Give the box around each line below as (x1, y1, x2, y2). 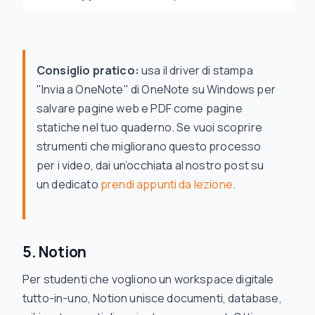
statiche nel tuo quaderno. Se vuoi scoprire (37, 120, 262, 135)
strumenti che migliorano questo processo (37, 139, 262, 154)
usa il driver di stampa (139, 63, 253, 78)
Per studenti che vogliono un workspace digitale (22, 271, 274, 287)
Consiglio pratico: (37, 63, 139, 78)
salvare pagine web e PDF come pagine (37, 101, 243, 116)
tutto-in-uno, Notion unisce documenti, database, (22, 290, 282, 306)
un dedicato (37, 176, 101, 192)
